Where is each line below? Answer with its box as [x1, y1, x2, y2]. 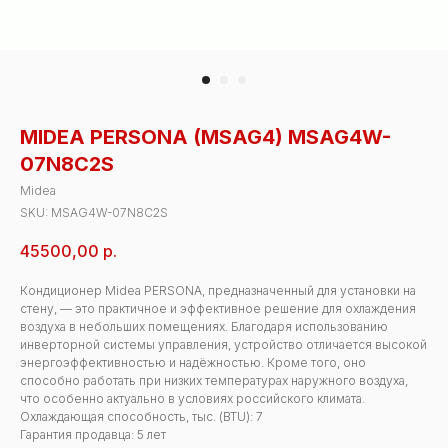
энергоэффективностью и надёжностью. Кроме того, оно [20, 355, 366, 371]
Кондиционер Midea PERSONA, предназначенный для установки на [20, 283, 416, 299]
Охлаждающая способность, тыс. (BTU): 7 [20, 409, 263, 425]
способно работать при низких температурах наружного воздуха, [20, 373, 408, 389]
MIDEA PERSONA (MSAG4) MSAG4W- [20, 125, 391, 149]
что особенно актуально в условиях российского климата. [20, 391, 365, 407]
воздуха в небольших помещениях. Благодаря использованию [20, 319, 388, 335]
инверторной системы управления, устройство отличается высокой [20, 337, 427, 353]
